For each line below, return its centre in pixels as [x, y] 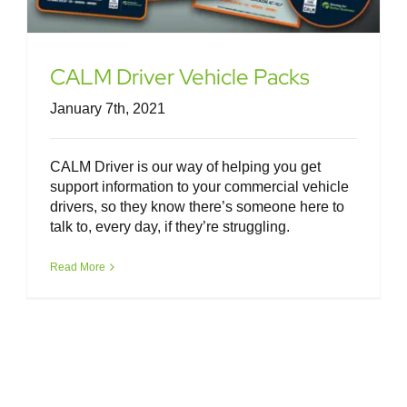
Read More [78, 268]
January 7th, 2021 [108, 109]
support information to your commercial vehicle [199, 187]
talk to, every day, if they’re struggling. [170, 227]
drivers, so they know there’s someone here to [197, 207]
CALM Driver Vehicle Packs [180, 77]
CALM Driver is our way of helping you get [185, 167]
